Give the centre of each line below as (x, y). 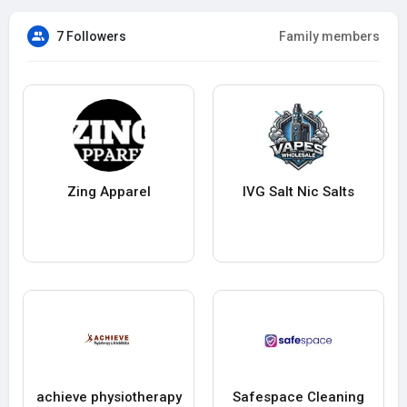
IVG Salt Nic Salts (298, 192)
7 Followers (91, 37)
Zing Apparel (109, 192)
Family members (329, 37)
